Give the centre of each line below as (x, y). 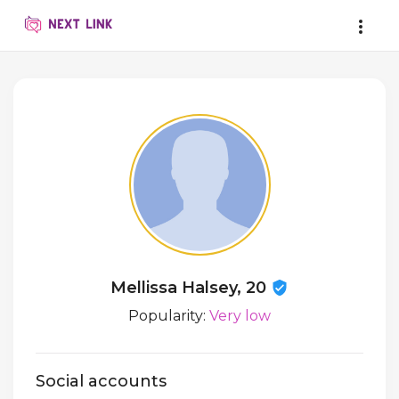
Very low (240, 316)
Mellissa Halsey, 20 (191, 288)
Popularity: (169, 316)
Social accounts (101, 382)
